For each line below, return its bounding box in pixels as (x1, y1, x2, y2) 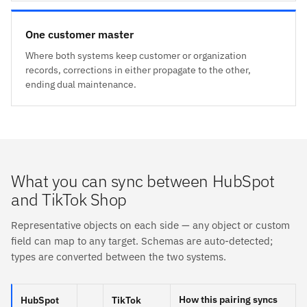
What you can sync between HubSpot (11, 169, 275, 192)
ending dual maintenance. (25, 77, 136, 90)
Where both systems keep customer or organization (25, 49, 247, 62)
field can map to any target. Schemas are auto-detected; (11, 234, 273, 247)
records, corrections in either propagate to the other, (25, 63, 251, 76)
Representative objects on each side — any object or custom (11, 218, 290, 232)
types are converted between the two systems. (11, 249, 226, 263)
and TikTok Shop (11, 188, 127, 210)
